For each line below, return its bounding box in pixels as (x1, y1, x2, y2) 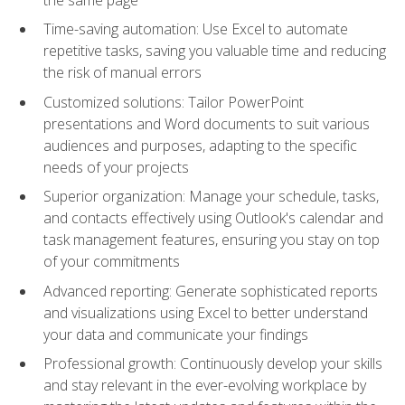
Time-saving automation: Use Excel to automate (43, 19, 348, 40)
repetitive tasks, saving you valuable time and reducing (43, 41, 386, 61)
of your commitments (43, 251, 180, 272)
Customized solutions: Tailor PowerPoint (43, 91, 304, 112)
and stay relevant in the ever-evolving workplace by (43, 375, 366, 396)
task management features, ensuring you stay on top (43, 230, 380, 250)
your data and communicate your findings (43, 324, 308, 344)
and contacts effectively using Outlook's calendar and (43, 208, 383, 229)
